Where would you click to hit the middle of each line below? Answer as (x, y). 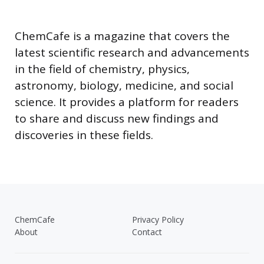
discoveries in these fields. (84, 135)
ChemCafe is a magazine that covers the (122, 36)
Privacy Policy (158, 220)
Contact (147, 232)
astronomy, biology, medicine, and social (124, 86)
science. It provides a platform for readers (127, 102)
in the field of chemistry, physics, (102, 69)
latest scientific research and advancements (132, 53)
